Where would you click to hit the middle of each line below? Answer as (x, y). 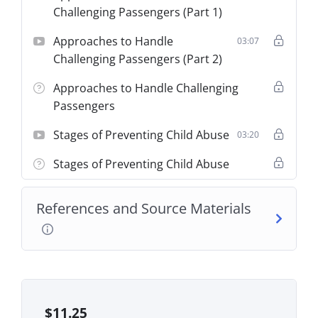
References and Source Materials (144, 208)
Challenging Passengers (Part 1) (138, 12)
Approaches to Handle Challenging (146, 88)
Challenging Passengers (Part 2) (138, 59)
